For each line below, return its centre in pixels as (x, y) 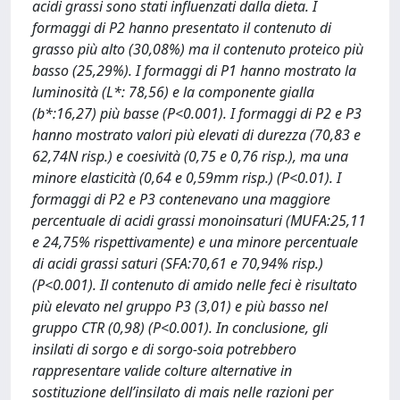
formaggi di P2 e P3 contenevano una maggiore (181, 199)
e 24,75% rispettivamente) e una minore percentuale (195, 242)
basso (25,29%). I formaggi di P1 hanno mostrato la (194, 71)
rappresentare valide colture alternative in (162, 371)
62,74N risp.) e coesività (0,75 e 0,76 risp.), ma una (190, 156)
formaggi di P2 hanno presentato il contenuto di (182, 28)
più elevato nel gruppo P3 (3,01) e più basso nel (180, 306)
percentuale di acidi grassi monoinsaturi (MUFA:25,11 (199, 221)
